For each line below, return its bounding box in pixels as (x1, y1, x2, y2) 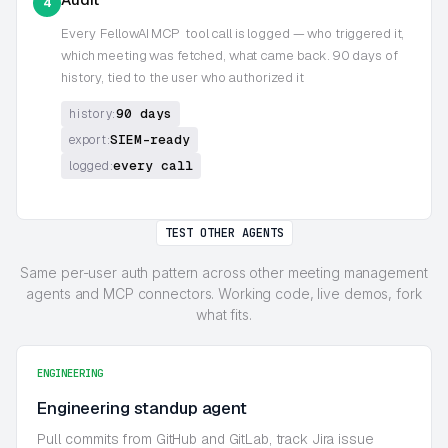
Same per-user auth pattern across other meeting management (20, 263, 428, 281)
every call (113, 156, 194, 174)
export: (69, 131, 111, 148)
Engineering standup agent (37, 396, 247, 419)
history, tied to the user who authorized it (61, 68, 304, 86)
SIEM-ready (110, 130, 191, 148)
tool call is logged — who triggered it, (184, 24, 405, 42)
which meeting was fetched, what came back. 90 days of (61, 46, 398, 64)
